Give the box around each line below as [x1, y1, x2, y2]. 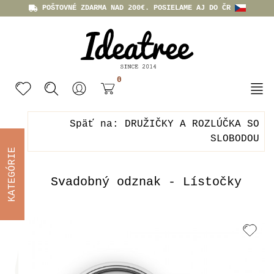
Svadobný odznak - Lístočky [51, 175, 242, 189]
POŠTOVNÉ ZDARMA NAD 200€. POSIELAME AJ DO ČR [37, 4, 235, 12]
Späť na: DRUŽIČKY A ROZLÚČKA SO [70, 119, 259, 130]
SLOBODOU [210, 133, 259, 144]
